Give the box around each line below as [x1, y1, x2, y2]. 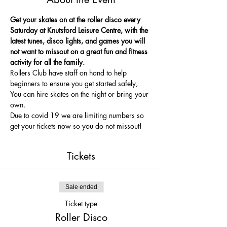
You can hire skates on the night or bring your [10, 89, 150, 99]
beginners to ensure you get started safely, [10, 79, 140, 88]
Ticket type [65, 199, 97, 208]
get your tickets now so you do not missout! [10, 121, 142, 131]
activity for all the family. [10, 57, 85, 67]
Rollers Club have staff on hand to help [10, 68, 129, 78]
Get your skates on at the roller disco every [10, 15, 142, 24]
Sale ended [65, 183, 97, 191]
